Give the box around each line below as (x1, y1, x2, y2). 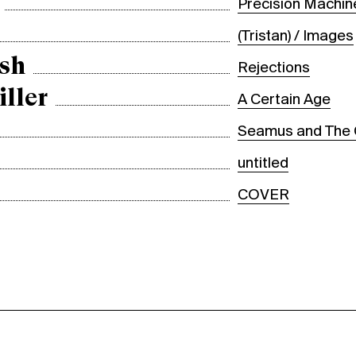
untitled (238, 155, 289, 172)
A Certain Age (238, 91, 331, 108)
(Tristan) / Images (238, 28, 354, 44)
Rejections (238, 60, 311, 76)
